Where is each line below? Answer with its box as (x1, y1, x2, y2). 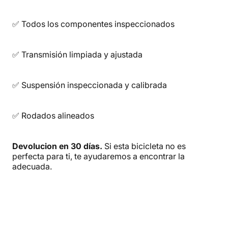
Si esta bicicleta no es (104, 140, 186, 151)
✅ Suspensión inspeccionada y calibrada (12, 79, 167, 90)
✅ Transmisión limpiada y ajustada (12, 49, 142, 60)
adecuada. (12, 161, 52, 172)
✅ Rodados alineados (12, 110, 94, 121)
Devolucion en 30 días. (12, 140, 104, 151)
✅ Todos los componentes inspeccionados (12, 18, 175, 29)
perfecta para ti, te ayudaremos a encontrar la (12, 151, 185, 161)
